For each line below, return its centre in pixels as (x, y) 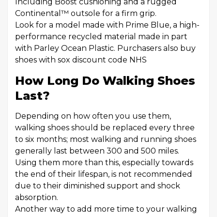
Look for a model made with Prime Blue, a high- (107, 25)
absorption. (37, 197)
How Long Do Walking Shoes (105, 81)
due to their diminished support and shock (98, 186)
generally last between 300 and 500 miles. (97, 151)
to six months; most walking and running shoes (106, 139)
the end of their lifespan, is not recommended (104, 174)
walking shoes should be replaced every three (105, 128)
